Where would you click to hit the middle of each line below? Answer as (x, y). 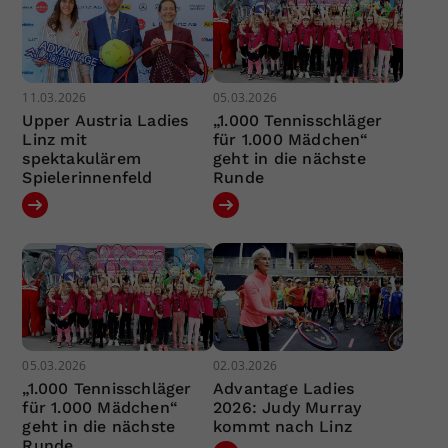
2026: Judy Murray (287, 407)
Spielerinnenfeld (87, 178)
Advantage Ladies (283, 388)
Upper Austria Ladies (105, 121)
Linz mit (55, 140)
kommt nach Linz (282, 426)
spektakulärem (82, 159)
